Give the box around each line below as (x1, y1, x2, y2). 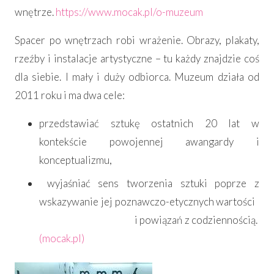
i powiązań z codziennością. (39, 213, 257, 227)
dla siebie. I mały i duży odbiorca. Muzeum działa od (15, 70, 259, 84)
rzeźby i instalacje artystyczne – (15, 52, 161, 65)
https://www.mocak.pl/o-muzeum (56, 6, 203, 19)
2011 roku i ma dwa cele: (15, 89, 125, 102)
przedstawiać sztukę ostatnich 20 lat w (39, 117, 259, 130)
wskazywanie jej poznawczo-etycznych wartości (39, 195, 259, 209)
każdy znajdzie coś (176, 52, 259, 65)
